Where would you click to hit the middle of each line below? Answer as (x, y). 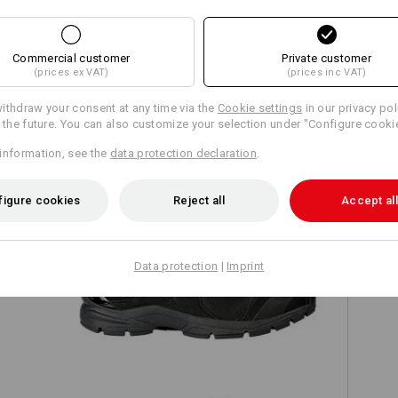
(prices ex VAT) (72, 72)
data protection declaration (183, 153)
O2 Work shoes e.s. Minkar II (199, 279)
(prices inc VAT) (326, 72)
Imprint (246, 266)
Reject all (199, 200)
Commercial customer (72, 58)
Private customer (327, 58)
